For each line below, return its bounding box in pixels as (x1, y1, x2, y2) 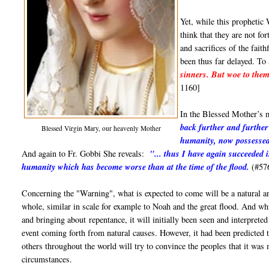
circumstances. (22, 253, 76, 265)
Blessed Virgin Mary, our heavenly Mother (41, 124, 161, 133)
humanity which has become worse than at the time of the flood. (22, 161, 250, 174)
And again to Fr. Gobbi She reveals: (22, 148, 150, 160)
